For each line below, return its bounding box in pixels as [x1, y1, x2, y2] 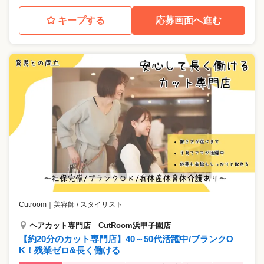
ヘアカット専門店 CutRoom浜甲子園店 [29, 220, 171, 230]
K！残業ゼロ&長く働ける [19, 245, 120, 255]
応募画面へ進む [156, 15, 222, 26]
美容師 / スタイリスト [54, 200, 123, 209]
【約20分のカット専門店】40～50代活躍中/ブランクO [19, 233, 233, 244]
